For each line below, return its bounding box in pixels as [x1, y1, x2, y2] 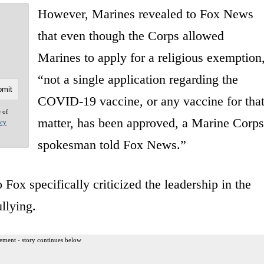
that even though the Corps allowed [37, 28, 224, 43]
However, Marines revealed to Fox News [37, 6, 253, 21]
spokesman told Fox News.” [37, 137, 186, 152]
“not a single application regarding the [37, 71, 238, 87]
